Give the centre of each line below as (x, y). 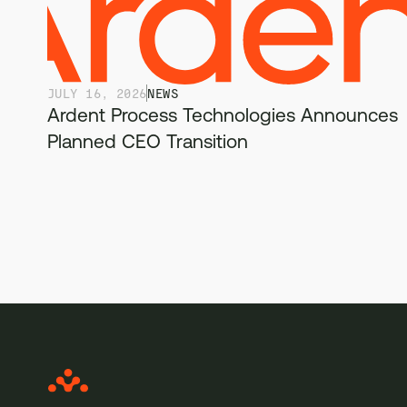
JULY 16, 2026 (97, 93)
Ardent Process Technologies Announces (223, 114)
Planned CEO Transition (148, 141)
